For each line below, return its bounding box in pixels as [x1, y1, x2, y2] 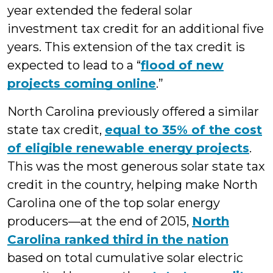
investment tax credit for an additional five [7, 21, 264, 36]
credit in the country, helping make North [7, 177, 258, 192]
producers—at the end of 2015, [7, 214, 192, 229]
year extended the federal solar [7, 3, 193, 18]
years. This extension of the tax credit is [7, 40, 245, 54]
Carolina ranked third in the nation [7, 232, 229, 247]
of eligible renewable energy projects [7, 141, 249, 155]
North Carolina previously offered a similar [7, 104, 259, 119]
